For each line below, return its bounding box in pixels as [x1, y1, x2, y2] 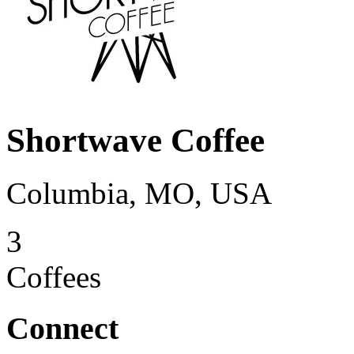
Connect [6, 310, 119, 346]
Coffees [6, 259, 101, 294]
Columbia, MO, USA [6, 175, 272, 210]
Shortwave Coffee [6, 121, 265, 159]
